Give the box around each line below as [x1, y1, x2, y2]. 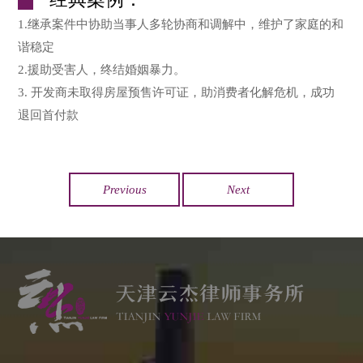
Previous [102, 181, 147, 196]
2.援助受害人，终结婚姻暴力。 [18, 62, 186, 76]
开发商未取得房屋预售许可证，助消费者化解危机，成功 [31, 84, 335, 99]
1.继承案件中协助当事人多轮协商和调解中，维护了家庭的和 [18, 16, 344, 31]
